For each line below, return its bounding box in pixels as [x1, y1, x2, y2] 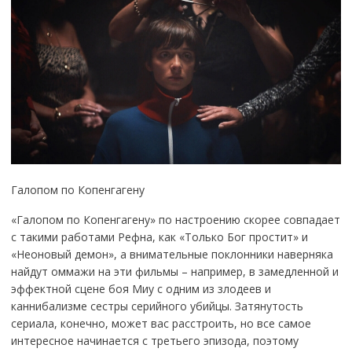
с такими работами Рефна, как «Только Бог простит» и [10, 229, 308, 244]
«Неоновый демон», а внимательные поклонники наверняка [10, 246, 333, 262]
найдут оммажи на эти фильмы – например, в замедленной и [10, 263, 339, 279]
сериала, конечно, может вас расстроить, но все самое [10, 315, 311, 331]
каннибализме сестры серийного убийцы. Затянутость [10, 298, 303, 313]
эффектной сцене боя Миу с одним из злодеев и [10, 280, 271, 296]
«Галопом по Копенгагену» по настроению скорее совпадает [10, 211, 340, 227]
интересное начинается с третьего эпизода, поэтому [10, 332, 299, 348]
